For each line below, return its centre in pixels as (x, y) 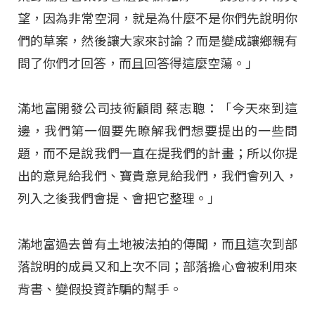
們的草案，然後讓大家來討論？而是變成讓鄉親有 (157, 41)
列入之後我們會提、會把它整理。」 (119, 199)
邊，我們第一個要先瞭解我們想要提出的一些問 (157, 131)
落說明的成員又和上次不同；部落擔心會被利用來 (157, 266)
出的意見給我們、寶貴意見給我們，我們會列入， (157, 176)
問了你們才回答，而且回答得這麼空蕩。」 (138, 64)
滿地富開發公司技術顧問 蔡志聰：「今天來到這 (157, 109)
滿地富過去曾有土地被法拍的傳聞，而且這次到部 (157, 244)
